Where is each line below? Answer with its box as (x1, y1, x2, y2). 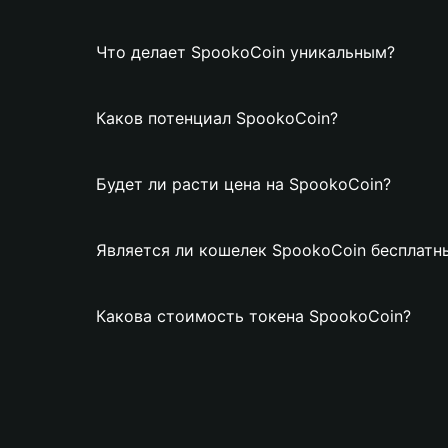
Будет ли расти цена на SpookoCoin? (96, 174, 391, 194)
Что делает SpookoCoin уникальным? (96, 42, 395, 62)
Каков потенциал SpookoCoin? (96, 108, 338, 128)
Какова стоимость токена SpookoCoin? (96, 306, 411, 326)
